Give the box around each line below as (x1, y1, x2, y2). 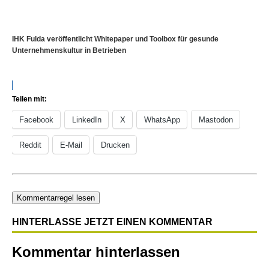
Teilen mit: (12, 95, 47, 103)
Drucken (101, 141, 130, 150)
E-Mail (60, 141, 82, 150)
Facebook (19, 115, 53, 124)
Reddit (19, 141, 41, 150)
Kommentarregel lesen (17, 193, 95, 202)
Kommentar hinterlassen (12, 244, 180, 260)
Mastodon (199, 115, 233, 124)
